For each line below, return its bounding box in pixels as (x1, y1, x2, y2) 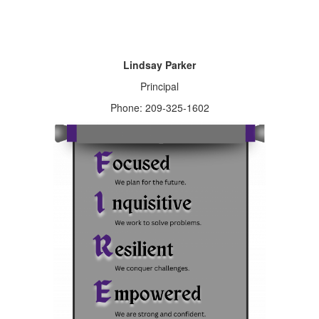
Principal (140, 79, 179, 93)
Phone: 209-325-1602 (110, 100, 209, 115)
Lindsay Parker (123, 58, 196, 72)
